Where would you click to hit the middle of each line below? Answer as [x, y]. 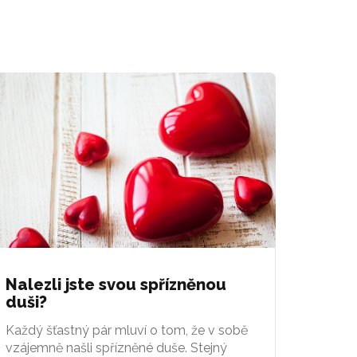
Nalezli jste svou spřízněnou [116, 284]
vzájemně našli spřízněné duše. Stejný [116, 347]
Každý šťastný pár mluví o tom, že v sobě [127, 330]
